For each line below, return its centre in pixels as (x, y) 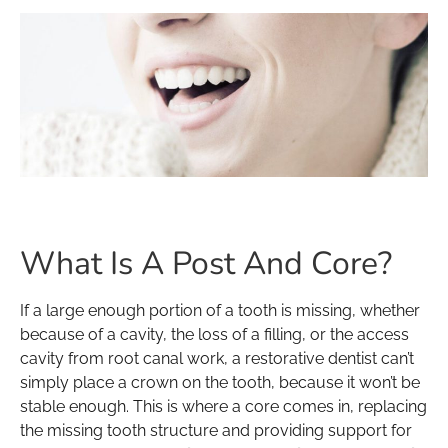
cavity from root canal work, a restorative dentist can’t (217, 358)
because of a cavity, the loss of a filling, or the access (214, 334)
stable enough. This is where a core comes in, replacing (223, 406)
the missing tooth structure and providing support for (216, 430)
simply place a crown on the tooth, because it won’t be (220, 382)
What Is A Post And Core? (206, 263)
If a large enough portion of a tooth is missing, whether (220, 310)
